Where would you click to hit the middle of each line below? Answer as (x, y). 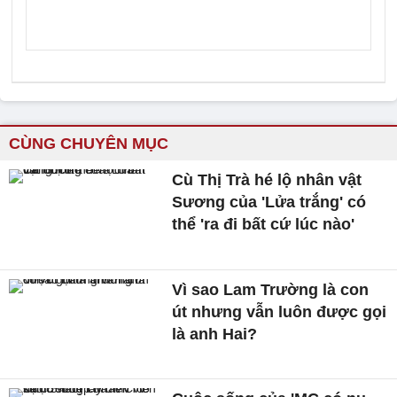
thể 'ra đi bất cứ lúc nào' (264, 224)
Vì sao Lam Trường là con (271, 289)
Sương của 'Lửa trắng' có (269, 202)
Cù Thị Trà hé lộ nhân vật (267, 180)
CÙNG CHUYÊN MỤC (89, 144)
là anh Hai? (215, 334)
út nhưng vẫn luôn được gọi (280, 311)
